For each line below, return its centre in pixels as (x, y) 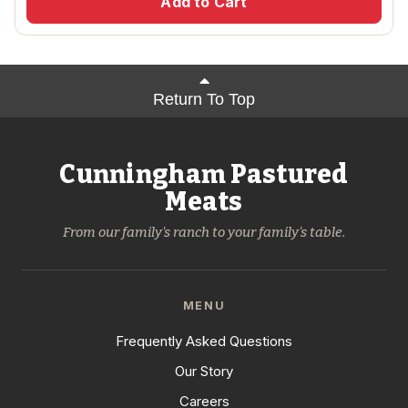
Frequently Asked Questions (204, 341)
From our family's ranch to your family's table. (204, 232)
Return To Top (204, 99)
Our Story (204, 371)
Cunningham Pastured (204, 174)
